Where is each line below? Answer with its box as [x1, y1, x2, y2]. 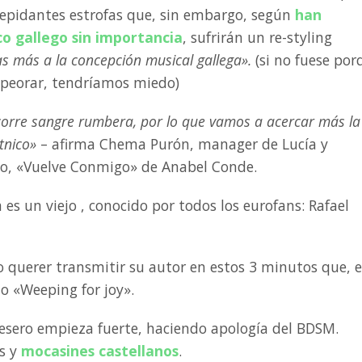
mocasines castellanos [21, 341, 179, 360]
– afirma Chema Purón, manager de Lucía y [36, 134, 328, 154]
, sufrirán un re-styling [183, 27, 332, 47]
